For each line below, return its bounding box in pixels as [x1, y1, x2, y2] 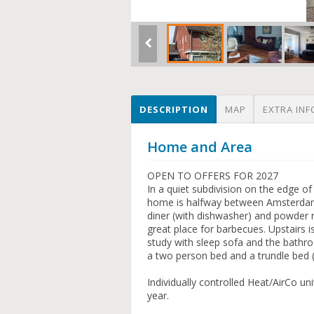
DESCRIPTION [139, 103, 208, 116]
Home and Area [147, 137, 253, 156]
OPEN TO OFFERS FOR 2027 [147, 169, 279, 182]
